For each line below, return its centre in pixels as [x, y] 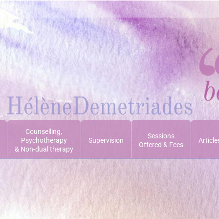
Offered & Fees [161, 145]
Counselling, [44, 131]
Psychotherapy [44, 140]
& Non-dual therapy [44, 149]
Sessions [161, 136]
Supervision [106, 140]
